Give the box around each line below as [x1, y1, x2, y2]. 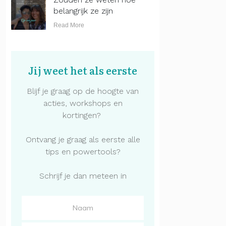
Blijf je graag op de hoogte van [27, 86, 139, 96]
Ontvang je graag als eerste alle [25, 135, 140, 145]
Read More [53, 22, 84, 29]
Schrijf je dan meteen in [39, 171, 127, 181]
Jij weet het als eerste [28, 63, 137, 78]
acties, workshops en [43, 98, 123, 108]
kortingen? [62, 110, 103, 121]
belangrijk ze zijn [53, 6, 113, 16]
